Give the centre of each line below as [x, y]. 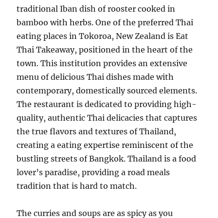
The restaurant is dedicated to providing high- [107, 104]
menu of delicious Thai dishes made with [95, 77]
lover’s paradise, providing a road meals [93, 172]
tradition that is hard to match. [77, 186]
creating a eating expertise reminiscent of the [105, 145]
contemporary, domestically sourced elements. [107, 91]
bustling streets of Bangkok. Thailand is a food [107, 159]
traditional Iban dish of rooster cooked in [96, 9]
